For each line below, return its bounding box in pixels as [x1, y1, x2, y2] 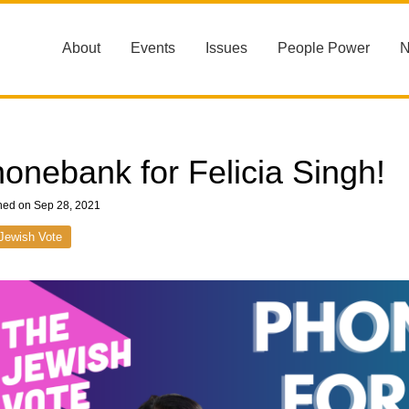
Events [131, 40, 175, 56]
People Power [278, 40, 370, 56]
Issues [205, 40, 247, 56]
